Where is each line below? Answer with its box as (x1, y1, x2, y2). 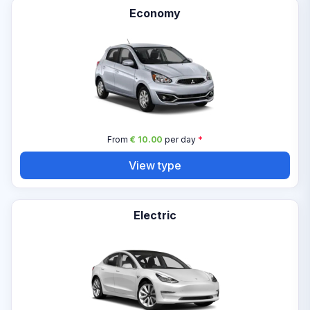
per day (163, 134, 196, 145)
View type (129, 158, 181, 172)
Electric (134, 208, 176, 222)
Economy (129, 6, 181, 20)
